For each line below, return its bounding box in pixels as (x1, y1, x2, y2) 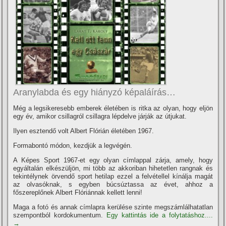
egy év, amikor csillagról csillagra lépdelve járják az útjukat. (13, 112, 187, 120)
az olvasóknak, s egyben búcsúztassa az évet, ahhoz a (13, 180, 213, 188)
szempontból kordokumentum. (13, 211, 106, 219)
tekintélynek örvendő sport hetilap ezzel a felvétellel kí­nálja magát (13, 172, 213, 180)
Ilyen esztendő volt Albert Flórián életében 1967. (13, 127, 154, 135)
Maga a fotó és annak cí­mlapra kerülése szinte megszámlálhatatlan (13, 203, 213, 211)
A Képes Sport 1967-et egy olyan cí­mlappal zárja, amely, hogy (13, 156, 213, 164)
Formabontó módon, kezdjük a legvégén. (13, 141, 133, 149)
